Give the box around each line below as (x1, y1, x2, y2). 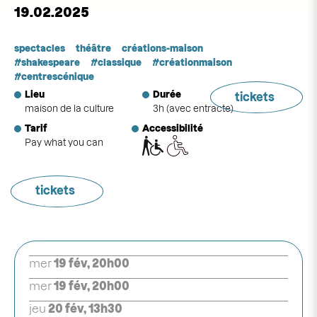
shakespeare (21, 57, 80, 67)
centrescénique (21, 71, 94, 81)
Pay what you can (25, 137, 103, 147)
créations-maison (122, 43, 203, 53)
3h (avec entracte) (153, 103, 234, 113)
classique (98, 57, 142, 67)
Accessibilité (142, 123, 203, 133)
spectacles (14, 43, 65, 53)
